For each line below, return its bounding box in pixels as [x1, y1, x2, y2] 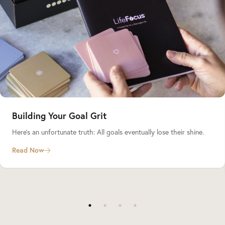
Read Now [12, 146, 44, 155]
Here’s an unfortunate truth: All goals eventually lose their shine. [12, 127, 204, 137]
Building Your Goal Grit [12, 109, 106, 122]
